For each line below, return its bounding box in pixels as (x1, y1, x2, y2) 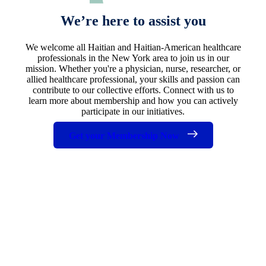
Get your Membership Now (68, 130, 182, 141)
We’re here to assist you (60, 12, 206, 28)
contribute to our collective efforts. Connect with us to (32, 84, 234, 95)
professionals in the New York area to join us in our (37, 52, 229, 63)
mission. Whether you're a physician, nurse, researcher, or (26, 63, 240, 74)
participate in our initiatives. (81, 106, 185, 116)
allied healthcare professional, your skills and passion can (26, 74, 240, 84)
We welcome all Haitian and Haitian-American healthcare (25, 42, 241, 52)
